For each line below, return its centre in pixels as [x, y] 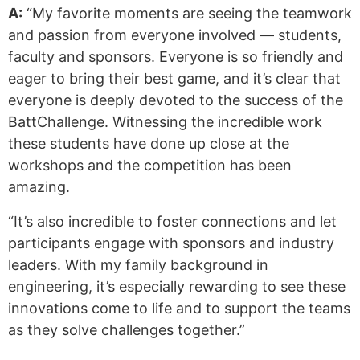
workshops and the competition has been [150, 165]
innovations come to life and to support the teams [179, 309]
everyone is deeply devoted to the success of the [176, 100]
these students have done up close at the [149, 143]
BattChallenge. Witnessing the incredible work [165, 121]
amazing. [39, 186]
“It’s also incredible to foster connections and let [172, 222]
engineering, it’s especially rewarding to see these [177, 287]
